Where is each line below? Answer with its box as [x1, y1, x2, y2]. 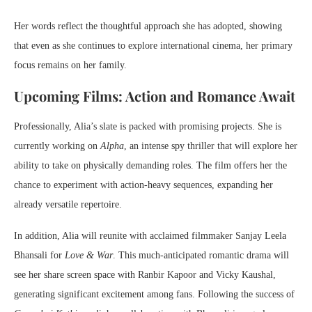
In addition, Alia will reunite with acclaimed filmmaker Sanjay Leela [14, 231, 286, 242]
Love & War [65, 250, 113, 261]
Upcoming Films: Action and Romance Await [14, 86, 295, 106]
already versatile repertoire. [14, 199, 122, 210]
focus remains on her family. [14, 60, 127, 71]
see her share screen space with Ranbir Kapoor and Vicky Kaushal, [14, 270, 276, 281]
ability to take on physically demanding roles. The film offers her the [14, 160, 287, 171]
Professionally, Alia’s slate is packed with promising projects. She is [14, 121, 281, 132]
